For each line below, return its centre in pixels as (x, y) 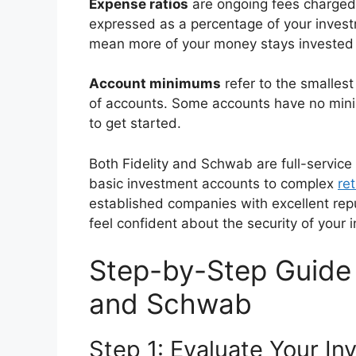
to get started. (135, 124)
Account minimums (155, 84)
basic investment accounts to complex (213, 183)
